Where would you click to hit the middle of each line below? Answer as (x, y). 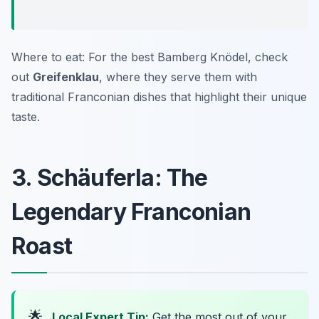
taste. (26, 117)
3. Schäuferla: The (110, 178)
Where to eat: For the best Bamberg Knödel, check (150, 57)
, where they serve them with (178, 77)
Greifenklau (66, 77)
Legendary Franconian (131, 212)
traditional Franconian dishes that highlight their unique (159, 97)
